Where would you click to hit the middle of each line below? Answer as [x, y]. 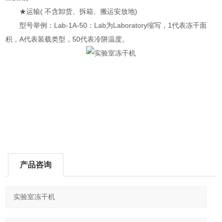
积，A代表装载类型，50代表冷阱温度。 [67, 39]
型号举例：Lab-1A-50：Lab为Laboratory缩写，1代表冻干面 [106, 25]
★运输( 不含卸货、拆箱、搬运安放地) [72, 11]
